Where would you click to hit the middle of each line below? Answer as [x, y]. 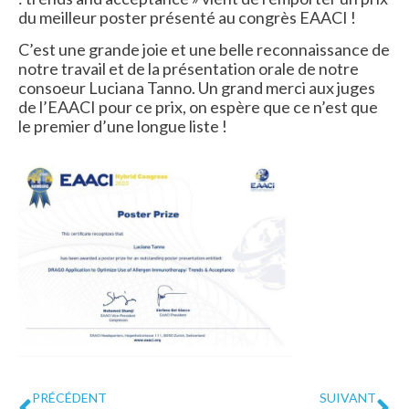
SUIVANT [348, 398]
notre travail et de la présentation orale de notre [189, 69]
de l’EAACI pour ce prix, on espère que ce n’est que [198, 107]
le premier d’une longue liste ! [123, 126]
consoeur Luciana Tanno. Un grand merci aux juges [197, 88]
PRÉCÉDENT [69, 398]
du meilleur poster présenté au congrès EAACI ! [187, 17]
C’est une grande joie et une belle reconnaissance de [204, 50]
